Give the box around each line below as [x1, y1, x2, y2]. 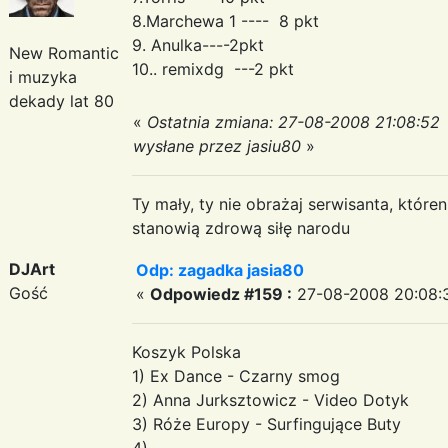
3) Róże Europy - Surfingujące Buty [132, 413, 401, 434]
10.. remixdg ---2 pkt [132, 58, 294, 79]
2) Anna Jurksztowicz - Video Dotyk [132, 389, 409, 410]
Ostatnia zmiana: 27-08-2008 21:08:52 [147, 111, 440, 132]
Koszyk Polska [132, 341, 241, 362]
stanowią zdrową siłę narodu [132, 217, 350, 238]
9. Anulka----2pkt [132, 34, 269, 55]
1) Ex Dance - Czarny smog [132, 365, 340, 386]
